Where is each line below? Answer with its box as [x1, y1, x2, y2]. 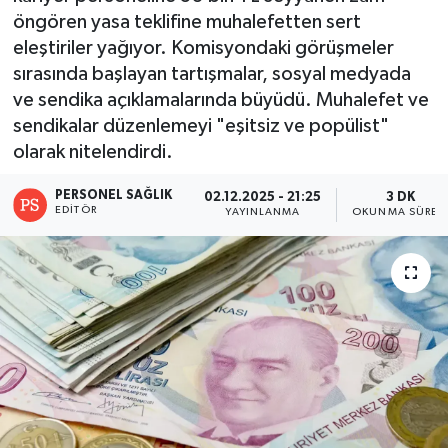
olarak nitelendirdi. [12, 142, 173, 162]
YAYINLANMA [225, 207, 301, 218]
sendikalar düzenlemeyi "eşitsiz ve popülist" [12, 116, 389, 136]
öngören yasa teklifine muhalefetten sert [12, 12, 361, 32]
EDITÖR [55, 204, 97, 215]
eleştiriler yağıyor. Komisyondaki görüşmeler [12, 38, 394, 58]
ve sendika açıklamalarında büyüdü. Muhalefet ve [12, 90, 429, 110]
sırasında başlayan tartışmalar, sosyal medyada [12, 64, 411, 84]
